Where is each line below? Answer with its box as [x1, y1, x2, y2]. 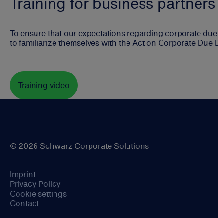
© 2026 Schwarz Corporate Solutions [10, 140, 149, 152]
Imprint [10, 168, 36, 181]
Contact [10, 198, 39, 210]
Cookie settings [10, 188, 67, 200]
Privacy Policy [10, 178, 61, 190]
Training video [18, 79, 70, 91]
